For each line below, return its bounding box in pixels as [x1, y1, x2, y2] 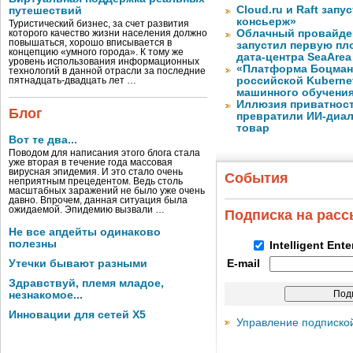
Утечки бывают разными [9, 258, 147, 269]
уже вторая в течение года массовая [9, 158, 173, 167]
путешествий [9, 5, 82, 17]
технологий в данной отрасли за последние [9, 66, 206, 76]
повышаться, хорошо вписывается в [9, 38, 172, 47]
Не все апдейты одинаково [9, 226, 161, 238]
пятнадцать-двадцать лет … [9, 76, 136, 85]
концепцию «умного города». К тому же [9, 47, 184, 57]
